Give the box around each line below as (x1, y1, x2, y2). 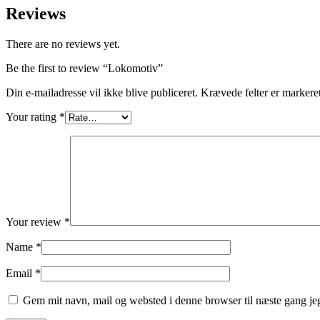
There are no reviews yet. (6, 38, 120, 51)
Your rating (6, 111, 59, 124)
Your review (6, 216, 64, 229)
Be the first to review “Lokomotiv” (6, 62, 163, 75)
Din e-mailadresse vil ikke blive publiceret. (6, 86, 198, 99)
